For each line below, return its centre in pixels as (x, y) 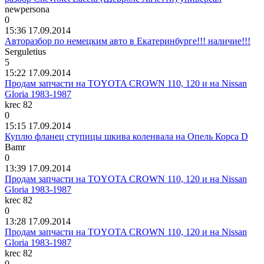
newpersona (27, 9)
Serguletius (25, 51)
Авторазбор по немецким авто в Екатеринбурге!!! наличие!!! (128, 41)
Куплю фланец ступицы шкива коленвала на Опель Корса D (126, 136)
